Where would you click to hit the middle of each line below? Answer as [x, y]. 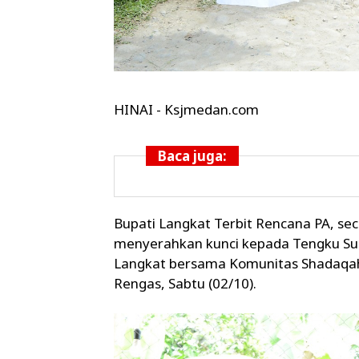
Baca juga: [192, 156]
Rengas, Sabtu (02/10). [185, 284]
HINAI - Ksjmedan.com [186, 110]
